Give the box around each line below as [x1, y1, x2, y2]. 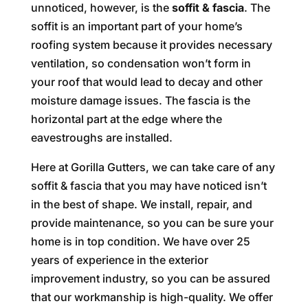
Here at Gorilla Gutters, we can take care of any [30, 160, 275, 174]
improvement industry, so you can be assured [30, 272, 270, 285]
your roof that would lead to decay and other [30, 75, 263, 89]
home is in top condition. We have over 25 [30, 234, 250, 248]
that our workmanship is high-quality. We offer [30, 290, 273, 304]
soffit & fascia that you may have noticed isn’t [30, 179, 267, 192]
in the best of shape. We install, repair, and [30, 197, 252, 211]
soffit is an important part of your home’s [30, 19, 243, 33]
